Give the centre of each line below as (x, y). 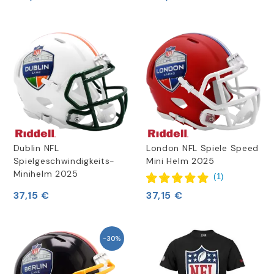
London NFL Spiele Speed (202, 148)
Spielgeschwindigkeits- (64, 161)
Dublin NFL (36, 148)
